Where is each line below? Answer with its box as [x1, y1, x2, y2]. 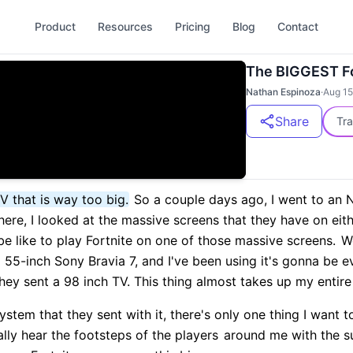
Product [35, 20, 76, 33]
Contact [277, 20, 318, 33]
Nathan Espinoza [246, 86, 321, 98]
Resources [98, 20, 153, 33]
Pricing [175, 20, 210, 33]
